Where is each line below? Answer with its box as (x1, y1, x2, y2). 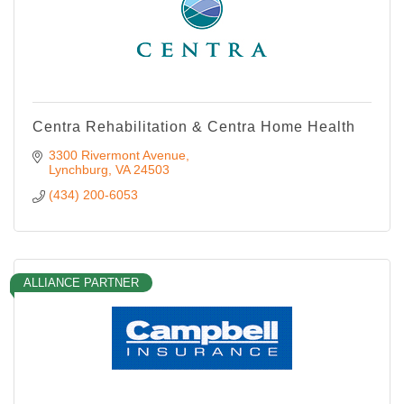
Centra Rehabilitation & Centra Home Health (32, 118, 355, 134)
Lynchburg (48, 161, 108, 177)
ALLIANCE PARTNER (23, 275, 139, 289)
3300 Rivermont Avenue (48, 147, 186, 162)
